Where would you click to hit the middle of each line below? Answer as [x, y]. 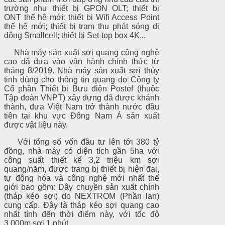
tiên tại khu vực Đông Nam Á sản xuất [82, 116]
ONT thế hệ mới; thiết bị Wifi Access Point [82, 18]
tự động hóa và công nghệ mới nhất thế [82, 178]
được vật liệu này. [36, 125]
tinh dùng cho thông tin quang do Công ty [82, 80]
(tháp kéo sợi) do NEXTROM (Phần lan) [82, 196]
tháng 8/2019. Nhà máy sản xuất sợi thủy [82, 71]
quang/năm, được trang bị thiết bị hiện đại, [82, 169]
